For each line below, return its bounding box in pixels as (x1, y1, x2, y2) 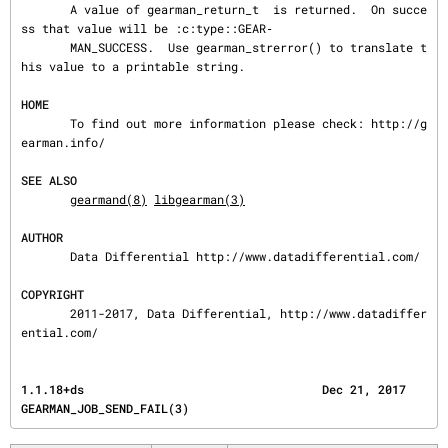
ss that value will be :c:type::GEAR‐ (21, 20, 273, 36)
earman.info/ (21, 134, 105, 150)
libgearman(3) (154, 191, 245, 207)
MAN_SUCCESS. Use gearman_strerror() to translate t (21, 39, 70, 55)
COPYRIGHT (21, 286, 84, 302)
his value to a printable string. (21, 58, 245, 74)
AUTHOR (21, 229, 63, 245)
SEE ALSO (21, 172, 77, 188)
